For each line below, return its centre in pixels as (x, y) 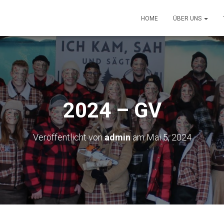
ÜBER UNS (188, 18)
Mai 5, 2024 (169, 137)
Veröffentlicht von (68, 137)
